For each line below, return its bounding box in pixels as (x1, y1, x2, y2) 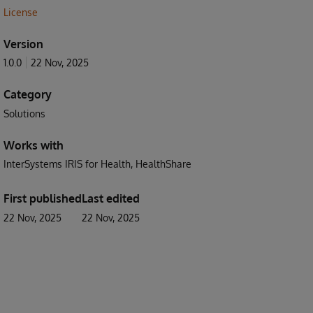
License (3, 6, 38, 18)
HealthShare (136, 158, 191, 170)
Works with (3, 138, 64, 152)
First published (3, 191, 82, 205)
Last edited (82, 191, 140, 205)
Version (3, 37, 43, 51)
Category (3, 87, 52, 101)
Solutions (3, 108, 45, 119)
